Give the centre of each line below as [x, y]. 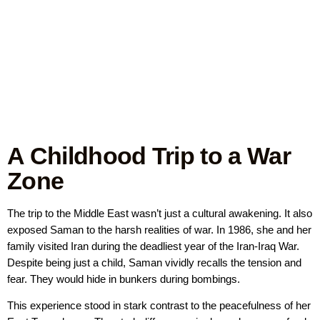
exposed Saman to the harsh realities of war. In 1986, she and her [159, 229]
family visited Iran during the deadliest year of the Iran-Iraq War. [153, 246]
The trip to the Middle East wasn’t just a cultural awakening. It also [160, 213]
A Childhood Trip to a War [149, 155]
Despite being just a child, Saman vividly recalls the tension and [154, 262]
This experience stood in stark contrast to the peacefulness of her [159, 305]
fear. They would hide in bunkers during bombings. [124, 279]
